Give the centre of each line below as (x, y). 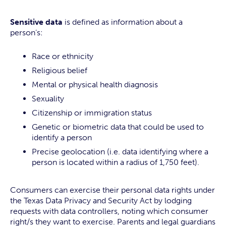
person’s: (26, 33)
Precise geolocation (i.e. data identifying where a (120, 152)
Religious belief (60, 70)
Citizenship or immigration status (92, 113)
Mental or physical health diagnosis (95, 84)
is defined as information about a (123, 22)
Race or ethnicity (63, 56)
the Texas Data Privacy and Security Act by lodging (101, 201)
